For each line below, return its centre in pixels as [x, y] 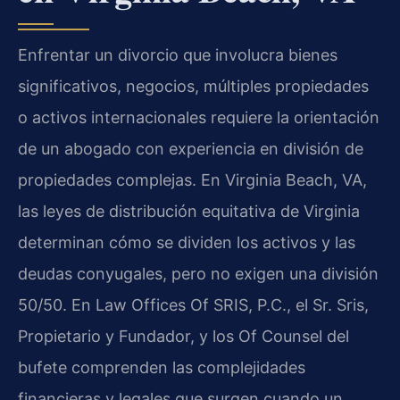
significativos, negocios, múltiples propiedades [193, 87]
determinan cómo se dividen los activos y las [187, 243]
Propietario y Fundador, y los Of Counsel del [183, 337]
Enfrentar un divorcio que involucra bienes [178, 55]
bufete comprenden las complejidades [162, 368]
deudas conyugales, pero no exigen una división [198, 274]
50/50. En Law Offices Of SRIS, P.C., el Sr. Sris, [193, 305]
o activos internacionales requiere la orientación [199, 118]
